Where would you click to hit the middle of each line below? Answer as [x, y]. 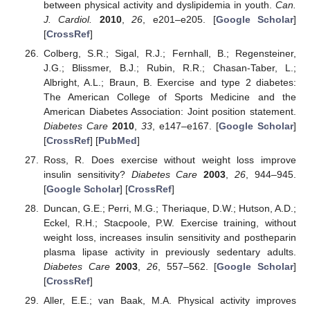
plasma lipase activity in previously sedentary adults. [170, 252]
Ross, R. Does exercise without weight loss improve [170, 160]
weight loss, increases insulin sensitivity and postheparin [170, 238]
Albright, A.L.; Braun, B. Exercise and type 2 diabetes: [170, 82]
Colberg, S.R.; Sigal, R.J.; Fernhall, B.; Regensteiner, [170, 53]
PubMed [117, 140]
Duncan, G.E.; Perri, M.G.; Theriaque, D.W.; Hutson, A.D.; [170, 209]
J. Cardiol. [68, 19]
